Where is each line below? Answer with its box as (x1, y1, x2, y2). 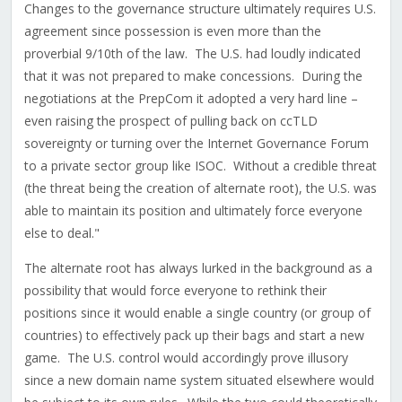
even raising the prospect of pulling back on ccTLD (23, 112, 318, 130)
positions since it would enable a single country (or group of (23, 304, 371, 322)
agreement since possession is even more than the (23, 22, 321, 40)
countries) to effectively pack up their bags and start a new (23, 327, 364, 345)
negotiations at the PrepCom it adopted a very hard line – (23, 90, 358, 108)
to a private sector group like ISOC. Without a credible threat (23, 157, 377, 175)
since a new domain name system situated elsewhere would (23, 371, 374, 389)
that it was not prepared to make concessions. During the (23, 67, 363, 85)
